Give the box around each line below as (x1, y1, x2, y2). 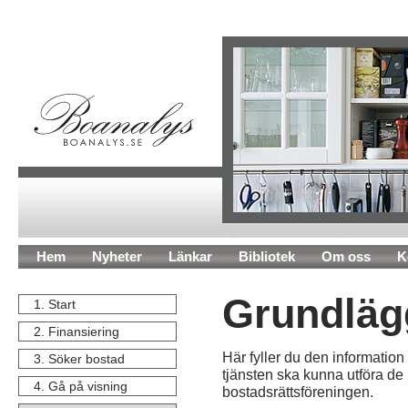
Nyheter (92, 249, 142, 264)
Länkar (168, 249, 212, 264)
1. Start (34, 297, 76, 311)
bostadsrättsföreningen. (222, 383, 373, 400)
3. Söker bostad (34, 352, 125, 366)
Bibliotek (239, 249, 295, 264)
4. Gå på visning (34, 379, 127, 393)
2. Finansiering (34, 324, 119, 339)
